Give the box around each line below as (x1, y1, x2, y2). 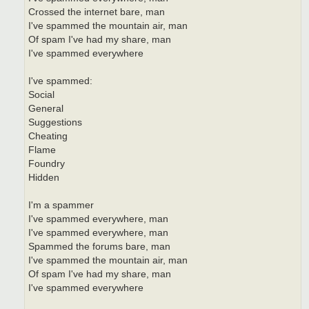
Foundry (28, 158, 65, 169)
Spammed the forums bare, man (28, 241, 170, 252)
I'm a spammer (28, 199, 94, 210)
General (28, 103, 63, 114)
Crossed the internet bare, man (28, 6, 165, 17)
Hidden (28, 172, 59, 183)
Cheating (28, 130, 68, 141)
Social (28, 89, 54, 100)
